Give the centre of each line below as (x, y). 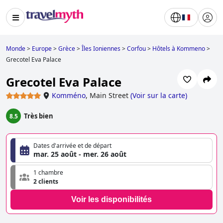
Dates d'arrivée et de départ (72, 146)
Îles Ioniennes (101, 49)
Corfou (136, 49)
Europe (42, 49)
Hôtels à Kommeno (179, 49)
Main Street (109, 96)
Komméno (69, 96)
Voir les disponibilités (111, 200)
